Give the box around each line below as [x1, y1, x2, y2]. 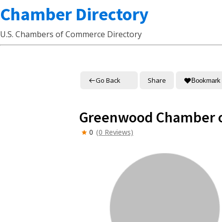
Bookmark [191, 76, 221, 84]
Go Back [96, 75, 120, 85]
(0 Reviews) [96, 127, 133, 137]
